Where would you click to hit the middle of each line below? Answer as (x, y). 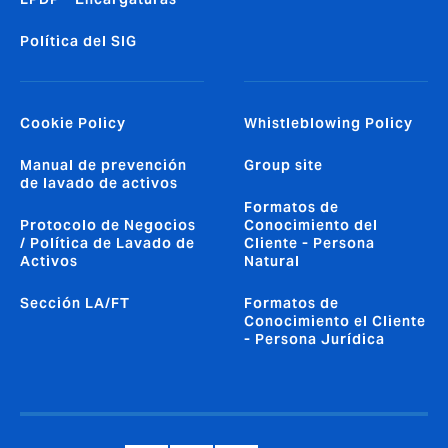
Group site (283, 165)
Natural (272, 261)
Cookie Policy (73, 123)
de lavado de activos (99, 183)
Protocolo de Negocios (108, 225)
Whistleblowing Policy (328, 123)
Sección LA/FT (75, 303)
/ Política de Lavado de (107, 243)
